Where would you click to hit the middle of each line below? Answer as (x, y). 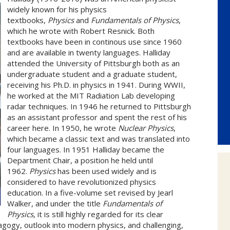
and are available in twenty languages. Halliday (89, 52)
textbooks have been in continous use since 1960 (94, 42)
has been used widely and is (106, 171)
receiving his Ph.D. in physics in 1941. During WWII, (96, 85)
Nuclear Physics (146, 128)
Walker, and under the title (55, 203)
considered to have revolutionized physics (82, 182)
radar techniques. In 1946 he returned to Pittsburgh (99, 106)
